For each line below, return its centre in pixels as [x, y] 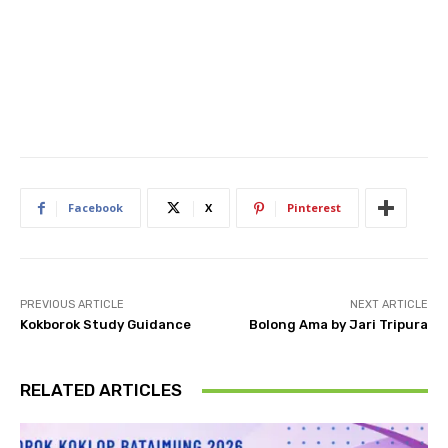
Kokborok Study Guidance [105, 325]
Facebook [95, 208]
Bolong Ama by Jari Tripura [338, 325]
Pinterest [314, 208]
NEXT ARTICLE [388, 305]
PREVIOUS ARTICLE [72, 305]
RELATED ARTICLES [101, 390]
